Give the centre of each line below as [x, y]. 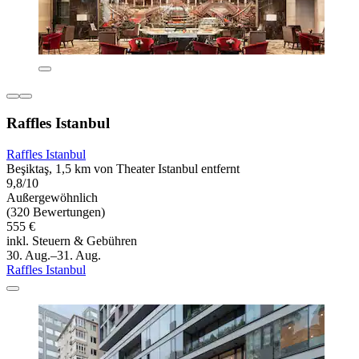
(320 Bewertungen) [56, 212]
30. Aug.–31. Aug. [54, 255]
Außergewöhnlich [52, 197]
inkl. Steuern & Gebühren [72, 240]
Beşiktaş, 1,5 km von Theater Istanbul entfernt [123, 168]
